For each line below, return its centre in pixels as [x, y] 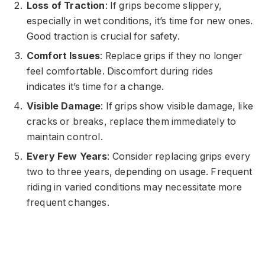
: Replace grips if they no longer [172, 56]
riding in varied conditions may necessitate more [135, 188]
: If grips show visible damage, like [177, 106]
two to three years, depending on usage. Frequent [140, 172]
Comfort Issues [64, 56]
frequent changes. [68, 203]
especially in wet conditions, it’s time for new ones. [140, 21]
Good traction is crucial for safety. [103, 37]
